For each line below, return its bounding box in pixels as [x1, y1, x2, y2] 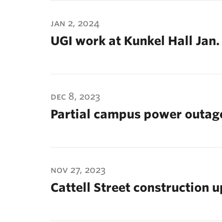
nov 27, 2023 [51, 165, 106, 175]
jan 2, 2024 [51, 18, 100, 28]
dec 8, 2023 [51, 91, 100, 102]
